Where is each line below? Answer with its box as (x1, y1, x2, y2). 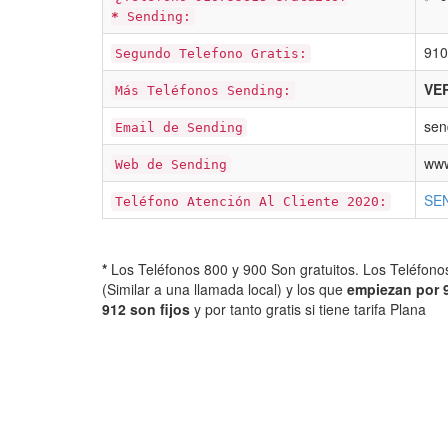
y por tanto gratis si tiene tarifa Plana (190, 299, 426, 319)
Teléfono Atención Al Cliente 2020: (115, 194, 387, 209)
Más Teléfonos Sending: (115, 83, 291, 98)
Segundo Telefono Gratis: (115, 46, 307, 61)
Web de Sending (115, 157, 227, 172)
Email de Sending (115, 120, 243, 135)
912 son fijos (102, 299, 190, 319)
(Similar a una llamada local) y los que (102, 279, 347, 299)
